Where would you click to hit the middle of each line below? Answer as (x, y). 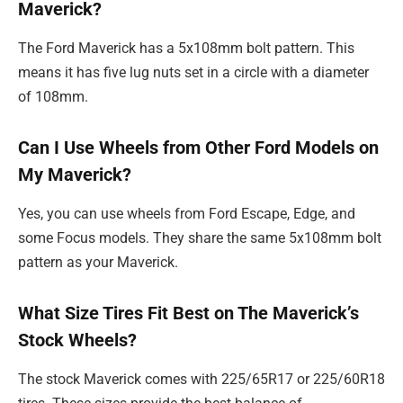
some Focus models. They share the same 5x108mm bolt (200, 238)
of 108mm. (53, 97)
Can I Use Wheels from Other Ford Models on (198, 147)
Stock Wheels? (77, 340)
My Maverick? (75, 174)
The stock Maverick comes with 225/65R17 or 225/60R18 (201, 380)
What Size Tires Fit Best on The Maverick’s (188, 313)
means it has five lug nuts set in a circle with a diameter (193, 73)
